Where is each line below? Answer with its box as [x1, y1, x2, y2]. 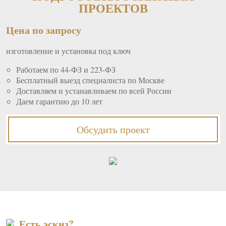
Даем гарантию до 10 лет [16, 96, 102, 106]
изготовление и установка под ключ [6, 45, 131, 56]
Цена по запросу [6, 23, 81, 37]
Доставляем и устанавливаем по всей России [16, 85, 172, 96]
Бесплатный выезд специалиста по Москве [16, 75, 164, 85]
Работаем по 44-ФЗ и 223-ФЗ [16, 64, 116, 75]
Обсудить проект [76, 123, 150, 136]
